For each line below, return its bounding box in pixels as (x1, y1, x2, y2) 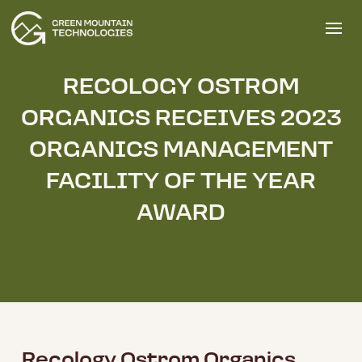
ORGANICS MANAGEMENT (29, 139, 333, 162)
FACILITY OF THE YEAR (46, 170, 316, 194)
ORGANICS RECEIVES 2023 (20, 107, 342, 131)
